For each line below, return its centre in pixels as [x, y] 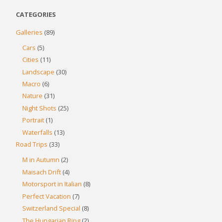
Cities [31, 60]
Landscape [39, 72]
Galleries [29, 32]
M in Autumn [41, 160]
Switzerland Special [52, 208]
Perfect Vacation [47, 196]
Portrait [33, 120]
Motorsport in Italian [52, 184]
